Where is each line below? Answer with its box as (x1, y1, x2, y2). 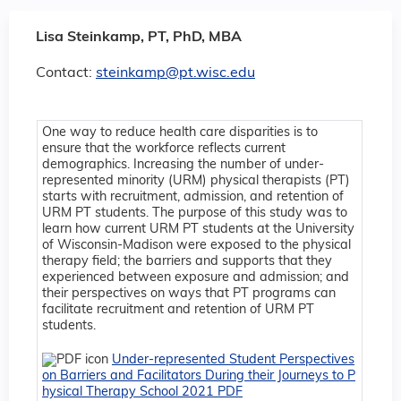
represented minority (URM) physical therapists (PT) (42, 175, 350, 189)
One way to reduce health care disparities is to (42, 126, 318, 141)
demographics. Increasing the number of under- (42, 158, 324, 173)
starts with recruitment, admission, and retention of (42, 191, 344, 205)
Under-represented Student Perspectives (112, 354, 354, 368)
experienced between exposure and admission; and (42, 271, 349, 286)
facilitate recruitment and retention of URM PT (42, 303, 314, 318)
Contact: (36, 65, 96, 81)
